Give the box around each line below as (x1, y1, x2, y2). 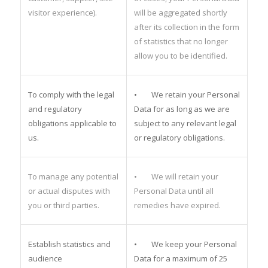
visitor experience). (28, 7, 97, 18)
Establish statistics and (28, 238, 111, 249)
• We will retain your (133, 170, 218, 182)
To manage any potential (28, 170, 118, 182)
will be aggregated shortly (133, 7, 227, 18)
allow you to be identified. (133, 50, 227, 61)
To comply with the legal (28, 89, 114, 100)
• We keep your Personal (133, 238, 237, 249)
